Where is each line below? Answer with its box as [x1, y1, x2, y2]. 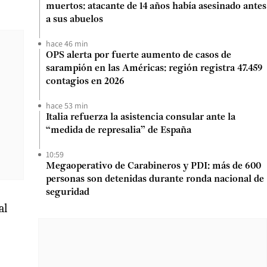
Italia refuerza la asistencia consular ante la [46, 113, 235, 122]
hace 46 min [46, 38, 88, 49]
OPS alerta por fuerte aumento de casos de [46, 51, 231, 60]
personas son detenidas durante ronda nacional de [46, 175, 264, 184]
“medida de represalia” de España [46, 126, 191, 135]
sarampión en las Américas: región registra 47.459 [46, 64, 262, 73]
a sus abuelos [46, 15, 103, 24]
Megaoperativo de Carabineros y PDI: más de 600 [46, 162, 261, 171]
